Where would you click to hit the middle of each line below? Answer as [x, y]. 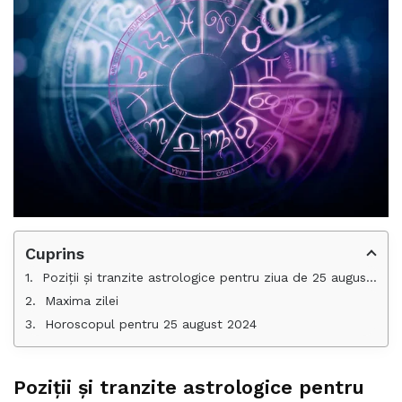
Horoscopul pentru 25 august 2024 [151, 323]
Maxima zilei [82, 300]
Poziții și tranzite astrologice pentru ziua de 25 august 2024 [204, 277]
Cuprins [55, 253]
